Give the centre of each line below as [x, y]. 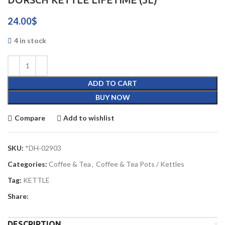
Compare [30, 118]
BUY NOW [113, 97]
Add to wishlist [89, 118]
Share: [18, 196]
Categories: [27, 164]
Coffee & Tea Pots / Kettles [140, 164]
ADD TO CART [113, 83]
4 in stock [30, 40]
